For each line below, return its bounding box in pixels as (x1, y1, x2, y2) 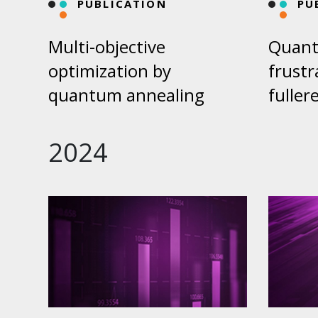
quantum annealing (48, 83, 204, 107)
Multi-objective (48, 35, 165, 59)
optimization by (48, 59, 171, 83)
